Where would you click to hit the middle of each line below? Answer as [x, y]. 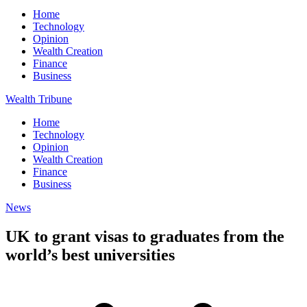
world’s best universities [90, 255]
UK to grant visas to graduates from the [145, 236]
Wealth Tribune [39, 99]
